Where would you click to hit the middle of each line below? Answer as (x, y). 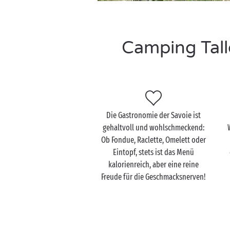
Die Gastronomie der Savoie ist (154, 115)
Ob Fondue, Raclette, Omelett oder (154, 140)
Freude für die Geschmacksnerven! (154, 177)
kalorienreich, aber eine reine (154, 165)
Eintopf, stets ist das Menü (154, 152)
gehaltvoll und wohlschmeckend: (154, 128)
